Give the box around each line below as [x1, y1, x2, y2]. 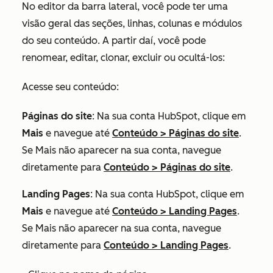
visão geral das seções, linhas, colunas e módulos [22, 18, 242, 30]
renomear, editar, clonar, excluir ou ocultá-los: [22, 52, 227, 64]
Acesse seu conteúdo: [22, 81, 119, 93]
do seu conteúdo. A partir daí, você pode [22, 35, 206, 47]
